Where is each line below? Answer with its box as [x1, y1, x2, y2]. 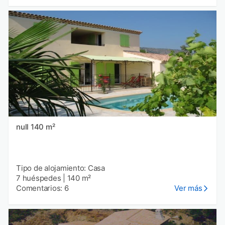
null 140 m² [30, 122, 55, 132]
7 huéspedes [16, 173, 61, 183]
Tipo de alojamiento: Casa [16, 163, 105, 173]
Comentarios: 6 [16, 183, 69, 193]
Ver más [174, 183, 202, 193]
